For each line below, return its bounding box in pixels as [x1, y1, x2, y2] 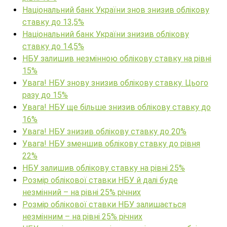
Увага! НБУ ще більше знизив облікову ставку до [22, 102, 211, 112]
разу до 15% [22, 90, 68, 100]
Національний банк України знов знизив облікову [22, 5, 209, 15]
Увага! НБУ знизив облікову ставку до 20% [22, 127, 186, 137]
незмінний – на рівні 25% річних [22, 187, 141, 198]
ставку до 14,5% [22, 42, 84, 52]
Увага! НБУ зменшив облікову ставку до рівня [22, 139, 200, 149]
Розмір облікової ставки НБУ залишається [22, 200, 186, 210]
